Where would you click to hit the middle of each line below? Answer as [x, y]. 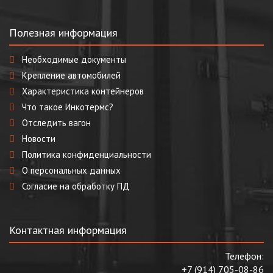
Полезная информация [63, 33]
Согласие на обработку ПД [76, 186]
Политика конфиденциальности [87, 154]
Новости [39, 139]
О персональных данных [71, 170]
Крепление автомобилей [71, 75]
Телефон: [244, 256]
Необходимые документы [74, 59]
